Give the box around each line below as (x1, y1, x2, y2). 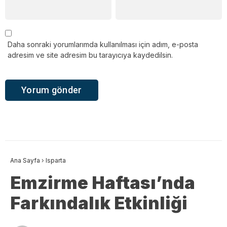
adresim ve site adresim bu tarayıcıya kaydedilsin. (8, 50, 173, 59)
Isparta (46, 157, 66, 165)
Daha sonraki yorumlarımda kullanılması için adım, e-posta (8, 40, 198, 49)
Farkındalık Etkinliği (10, 193, 187, 214)
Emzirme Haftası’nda (10, 172, 195, 194)
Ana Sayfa (10, 157, 40, 165)
